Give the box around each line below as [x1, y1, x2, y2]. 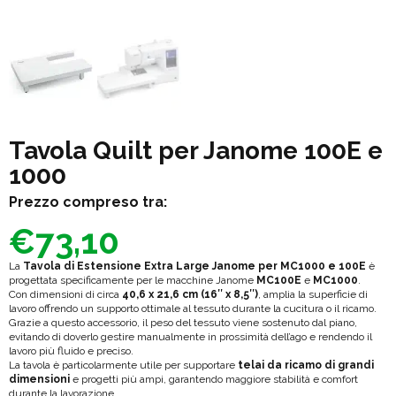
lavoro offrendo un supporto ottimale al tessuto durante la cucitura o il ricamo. [9, 302, 377, 316]
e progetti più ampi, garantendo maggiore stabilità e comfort [70, 373, 358, 386]
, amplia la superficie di [258, 288, 368, 301]
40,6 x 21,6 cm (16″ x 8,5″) [122, 288, 258, 301]
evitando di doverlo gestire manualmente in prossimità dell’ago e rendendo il [9, 331, 372, 344]
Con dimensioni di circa [9, 288, 122, 301]
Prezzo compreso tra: [9, 194, 167, 211]
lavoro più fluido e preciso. [9, 345, 133, 358]
